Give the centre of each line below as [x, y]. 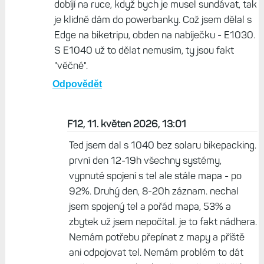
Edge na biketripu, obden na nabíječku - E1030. [154, 35]
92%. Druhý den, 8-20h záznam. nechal [154, 191]
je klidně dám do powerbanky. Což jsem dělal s [153, 20]
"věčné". [71, 66]
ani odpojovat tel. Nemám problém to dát [156, 253]
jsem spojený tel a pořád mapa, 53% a [150, 207]
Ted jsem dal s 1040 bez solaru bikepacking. [162, 145]
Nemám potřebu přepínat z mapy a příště [156, 237]
